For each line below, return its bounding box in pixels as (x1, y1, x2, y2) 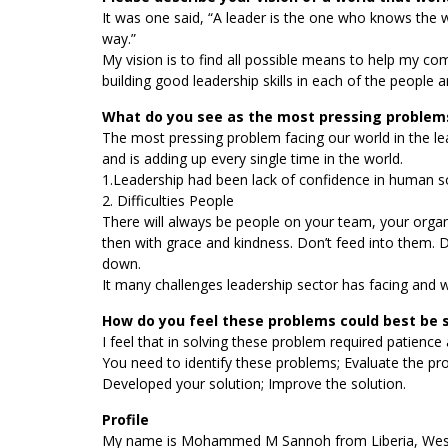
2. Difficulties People (102, 191, 234, 211)
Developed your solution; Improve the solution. (102, 374, 406, 394)
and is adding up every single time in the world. (102, 149, 403, 169)
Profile (102, 410, 149, 430)
